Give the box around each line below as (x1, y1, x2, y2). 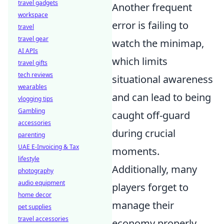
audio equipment (18, 178, 65, 187)
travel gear (18, 34, 48, 43)
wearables (18, 82, 47, 91)
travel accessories (18, 214, 68, 223)
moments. (112, 144, 159, 158)
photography (18, 166, 53, 175)
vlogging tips (18, 94, 53, 103)
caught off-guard (112, 108, 190, 122)
